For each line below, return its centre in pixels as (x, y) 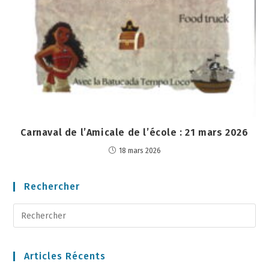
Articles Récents (65, 256)
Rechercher (52, 187)
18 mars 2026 (140, 151)
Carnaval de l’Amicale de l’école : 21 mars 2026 (134, 133)
